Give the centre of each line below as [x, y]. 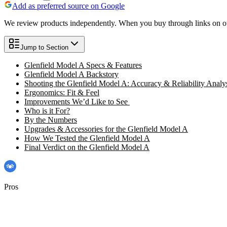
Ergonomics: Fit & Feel [62, 92]
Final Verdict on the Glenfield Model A [87, 147]
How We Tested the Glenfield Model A [87, 138]
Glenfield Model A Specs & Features [83, 65]
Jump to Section [44, 47]
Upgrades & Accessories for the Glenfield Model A [106, 129]
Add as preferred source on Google [68, 6]
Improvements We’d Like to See [77, 101]
